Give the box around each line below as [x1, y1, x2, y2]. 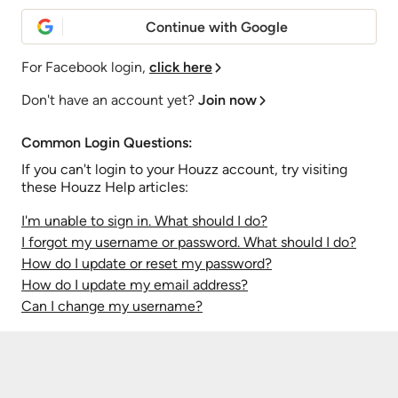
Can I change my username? [21, 298, 203, 314]
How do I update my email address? [21, 276, 248, 293]
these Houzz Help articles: [21, 179, 188, 195]
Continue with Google [146, 19, 288, 36]
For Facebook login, [21, 59, 149, 76]
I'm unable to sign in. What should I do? [21, 212, 267, 229]
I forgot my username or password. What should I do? [21, 234, 356, 251]
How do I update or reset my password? [21, 255, 272, 272]
